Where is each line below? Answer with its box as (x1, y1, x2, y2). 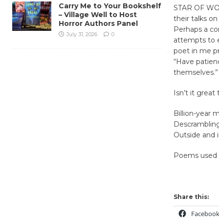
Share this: (173, 193, 209, 200)
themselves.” (173, 67, 218, 77)
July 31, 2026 (66, 30, 97, 38)
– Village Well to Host (59, 10, 137, 19)
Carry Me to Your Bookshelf (59, 1, 161, 10)
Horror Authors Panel (59, 19, 138, 28)
